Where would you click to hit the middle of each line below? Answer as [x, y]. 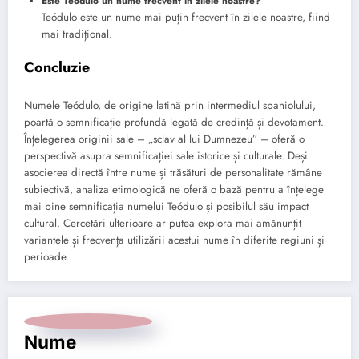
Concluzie [57, 68]
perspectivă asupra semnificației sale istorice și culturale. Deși [166, 155]
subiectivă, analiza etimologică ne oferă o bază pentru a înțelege [174, 189]
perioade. [46, 256]
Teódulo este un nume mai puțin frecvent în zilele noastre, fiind [186, 18]
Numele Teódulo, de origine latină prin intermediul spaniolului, [170, 105]
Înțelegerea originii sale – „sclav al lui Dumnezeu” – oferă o [164, 139]
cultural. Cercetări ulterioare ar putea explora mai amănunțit [163, 223]
